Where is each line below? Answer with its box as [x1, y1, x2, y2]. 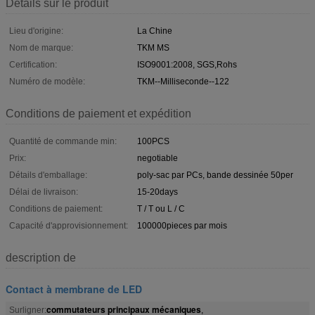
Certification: [9, 59, 57, 70]
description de [6, 251, 76, 264]
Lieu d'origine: [9, 25, 63, 36]
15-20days [137, 186, 178, 197]
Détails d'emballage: [9, 169, 87, 180]
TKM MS [137, 42, 169, 53]
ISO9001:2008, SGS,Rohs [137, 59, 237, 70]
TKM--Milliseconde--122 [137, 76, 229, 86]
